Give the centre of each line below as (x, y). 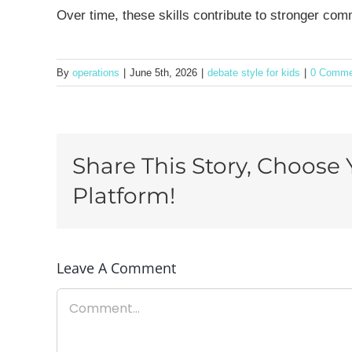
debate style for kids (254, 72)
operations (96, 72)
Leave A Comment (116, 268)
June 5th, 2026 (163, 72)
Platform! (124, 196)
